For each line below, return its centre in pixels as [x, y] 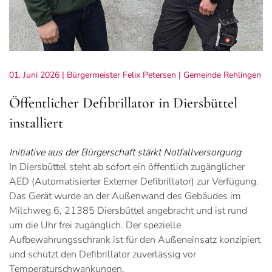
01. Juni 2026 [34, 75]
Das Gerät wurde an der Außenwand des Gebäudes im [125, 196]
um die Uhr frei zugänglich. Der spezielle [95, 225]
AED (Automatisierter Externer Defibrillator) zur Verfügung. [134, 181]
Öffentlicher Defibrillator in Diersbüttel [123, 103]
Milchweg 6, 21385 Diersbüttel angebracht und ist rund [128, 210]
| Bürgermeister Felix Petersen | [121, 75]
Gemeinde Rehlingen [222, 75]
